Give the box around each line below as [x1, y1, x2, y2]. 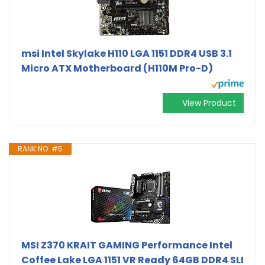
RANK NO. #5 [18, 143, 63, 154]
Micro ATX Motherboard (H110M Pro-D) [21, 61, 213, 75]
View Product [182, 96, 236, 109]
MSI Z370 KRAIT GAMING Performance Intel [21, 238, 232, 252]
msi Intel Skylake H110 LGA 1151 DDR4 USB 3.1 [21, 46, 232, 60]
